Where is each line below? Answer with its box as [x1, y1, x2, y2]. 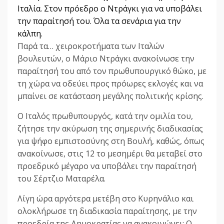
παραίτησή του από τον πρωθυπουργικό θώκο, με [17, 65, 206, 77]
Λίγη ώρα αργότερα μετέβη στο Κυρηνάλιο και [17, 193, 193, 204]
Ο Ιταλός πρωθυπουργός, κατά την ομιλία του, [17, 110, 193, 122]
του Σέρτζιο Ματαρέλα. [17, 173, 105, 184]
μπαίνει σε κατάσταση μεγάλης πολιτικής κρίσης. [17, 90, 203, 102]
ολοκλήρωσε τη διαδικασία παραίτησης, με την [17, 205, 197, 217]
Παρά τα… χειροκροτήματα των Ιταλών [17, 40, 164, 52]
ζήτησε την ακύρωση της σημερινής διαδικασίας [17, 123, 203, 134]
